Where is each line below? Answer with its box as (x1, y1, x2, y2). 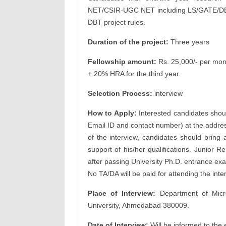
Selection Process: (87, 89, 152, 97)
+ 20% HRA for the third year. (87, 70, 181, 78)
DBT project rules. (87, 18, 145, 26)
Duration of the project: (87, 38, 168, 46)
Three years (168, 38, 209, 46)
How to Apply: (87, 109, 137, 117)
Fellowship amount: (87, 58, 156, 66)
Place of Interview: (87, 189, 156, 197)
